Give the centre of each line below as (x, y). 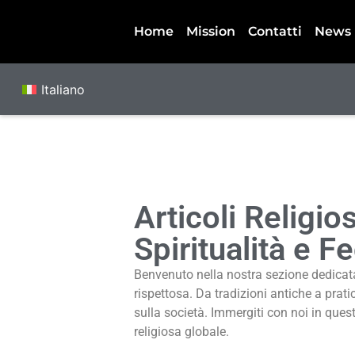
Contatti (275, 31)
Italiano (63, 89)
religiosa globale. (181, 331)
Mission (210, 31)
